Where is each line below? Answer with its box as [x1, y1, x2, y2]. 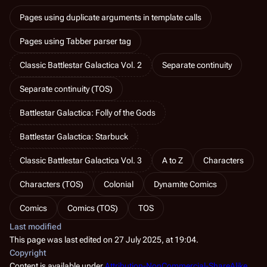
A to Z [162, 155, 183, 165]
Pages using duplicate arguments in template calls [20, 12, 201, 22]
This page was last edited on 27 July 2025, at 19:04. [10, 234, 198, 244]
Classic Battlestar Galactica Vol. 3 [20, 155, 142, 165]
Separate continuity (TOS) [20, 83, 113, 94]
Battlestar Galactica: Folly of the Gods [20, 107, 156, 117]
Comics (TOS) [67, 203, 118, 213]
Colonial [104, 179, 133, 189]
